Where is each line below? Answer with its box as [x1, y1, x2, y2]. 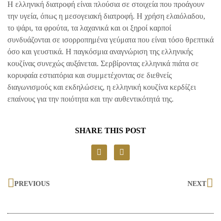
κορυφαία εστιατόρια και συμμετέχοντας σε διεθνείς [7, 71, 172, 79]
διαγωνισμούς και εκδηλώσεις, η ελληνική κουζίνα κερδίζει [7, 82, 196, 91]
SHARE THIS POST [75, 126, 146, 135]
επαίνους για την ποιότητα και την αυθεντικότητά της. [7, 94, 174, 103]
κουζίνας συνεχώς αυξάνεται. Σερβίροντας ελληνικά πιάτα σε [7, 59, 199, 68]
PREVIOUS [14, 180, 50, 187]
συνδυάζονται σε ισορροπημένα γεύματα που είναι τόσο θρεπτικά [7, 35, 214, 44]
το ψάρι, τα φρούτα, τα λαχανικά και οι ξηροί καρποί [7, 23, 171, 32]
